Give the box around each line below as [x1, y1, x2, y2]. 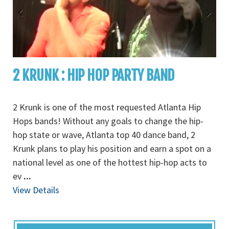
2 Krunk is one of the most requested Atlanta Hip [13, 101, 201, 113]
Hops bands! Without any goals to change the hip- [13, 115, 203, 127]
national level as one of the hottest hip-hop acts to [13, 156, 207, 168]
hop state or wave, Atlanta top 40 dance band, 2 [13, 129, 195, 141]
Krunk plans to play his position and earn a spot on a [13, 143, 211, 154]
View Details [13, 184, 59, 196]
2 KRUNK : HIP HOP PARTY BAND [13, 66, 174, 84]
